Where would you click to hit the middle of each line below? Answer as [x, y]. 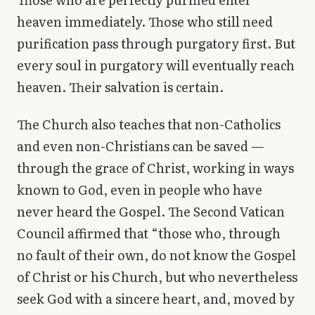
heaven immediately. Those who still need [145, 21]
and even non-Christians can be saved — [141, 146]
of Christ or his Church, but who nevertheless [157, 277]
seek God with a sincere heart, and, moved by [156, 299]
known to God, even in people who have [140, 190]
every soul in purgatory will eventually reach [156, 65]
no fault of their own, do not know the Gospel [156, 255]
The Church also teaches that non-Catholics [149, 124]
